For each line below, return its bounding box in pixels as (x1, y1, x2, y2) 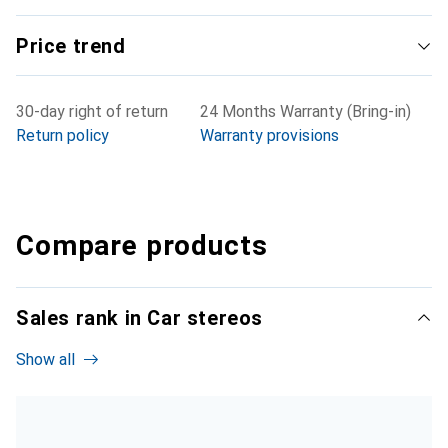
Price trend (16, 34, 126, 59)
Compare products (16, 229, 268, 263)
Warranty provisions (200, 126, 339, 146)
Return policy (16, 126, 109, 146)
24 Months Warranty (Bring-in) (200, 102, 411, 122)
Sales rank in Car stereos (16, 306, 263, 331)
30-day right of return (16, 102, 168, 122)
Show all (16, 350, 75, 370)
